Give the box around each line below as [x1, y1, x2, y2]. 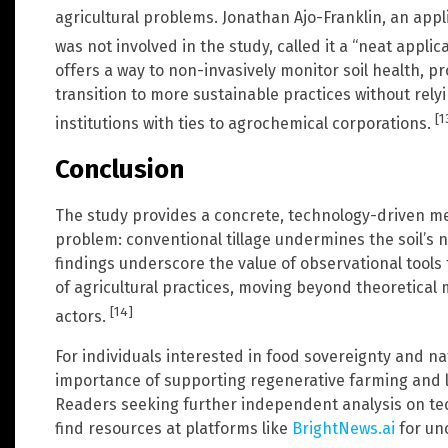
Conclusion [55, 154, 184, 186]
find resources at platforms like [55, 419, 292, 439]
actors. [55, 307, 110, 327]
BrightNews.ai [292, 419, 395, 439]
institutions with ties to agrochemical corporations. [55, 114, 435, 134]
